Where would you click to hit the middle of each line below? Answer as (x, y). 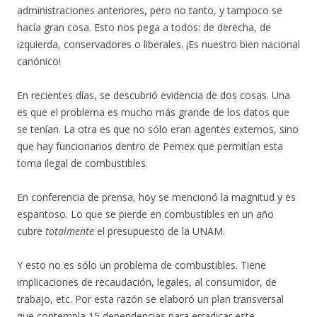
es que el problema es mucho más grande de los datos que (153, 112)
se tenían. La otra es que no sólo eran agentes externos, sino (158, 129)
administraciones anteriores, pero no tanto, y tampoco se (150, 10)
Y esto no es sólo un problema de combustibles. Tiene (142, 265)
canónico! (39, 61)
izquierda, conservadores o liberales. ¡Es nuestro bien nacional (158, 44)
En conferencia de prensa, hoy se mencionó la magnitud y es (156, 197)
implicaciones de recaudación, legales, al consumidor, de (147, 282)
